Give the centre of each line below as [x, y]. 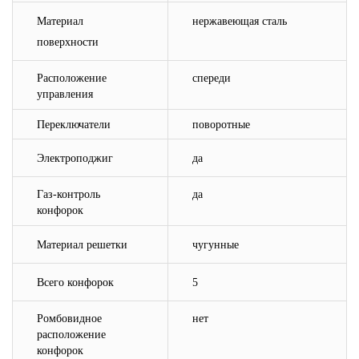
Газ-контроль [69, 194]
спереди [212, 78]
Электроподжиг [75, 158]
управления [65, 94]
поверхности [68, 42]
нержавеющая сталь [240, 21]
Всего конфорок [75, 282]
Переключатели [74, 125]
